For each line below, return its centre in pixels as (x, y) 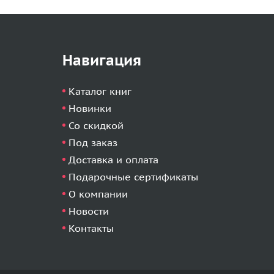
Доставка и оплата (113, 160)
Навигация (102, 60)
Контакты (91, 228)
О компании (98, 194)
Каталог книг (100, 91)
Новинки (90, 108)
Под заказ (93, 143)
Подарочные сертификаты (133, 177)
